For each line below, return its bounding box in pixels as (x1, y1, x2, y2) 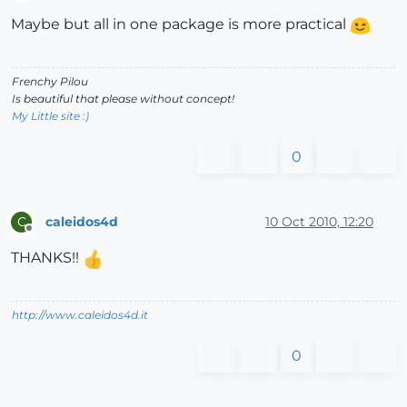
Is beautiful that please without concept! (12, 92, 234, 106)
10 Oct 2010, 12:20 (265, 213, 373, 230)
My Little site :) (12, 109, 89, 124)
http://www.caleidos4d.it (12, 308, 148, 323)
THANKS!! (11, 249, 83, 267)
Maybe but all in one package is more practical (11, 15, 350, 34)
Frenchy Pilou (12, 74, 88, 89)
